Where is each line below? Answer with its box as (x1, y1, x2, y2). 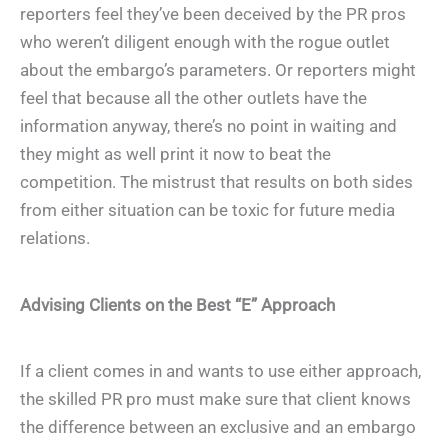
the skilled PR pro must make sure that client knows (20, 388, 411, 409)
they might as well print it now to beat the (20, 144, 331, 165)
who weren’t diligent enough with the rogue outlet (20, 32, 390, 53)
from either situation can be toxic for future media (20, 200, 395, 221)
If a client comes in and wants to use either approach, (20, 360, 421, 381)
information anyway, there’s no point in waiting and (20, 116, 397, 137)
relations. (20, 228, 94, 249)
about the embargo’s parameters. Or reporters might (20, 60, 416, 81)
